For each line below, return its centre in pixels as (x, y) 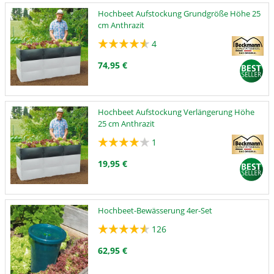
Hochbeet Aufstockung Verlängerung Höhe (176, 112)
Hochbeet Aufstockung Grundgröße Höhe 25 (180, 13)
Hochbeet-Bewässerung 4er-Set (155, 211)
